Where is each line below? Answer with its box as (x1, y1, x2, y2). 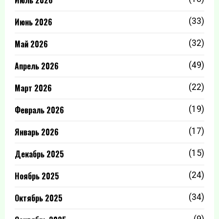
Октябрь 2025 (15, 192, 63, 204)
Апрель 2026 (15, 60, 59, 72)
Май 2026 (15, 38, 48, 50)
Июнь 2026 (15, 16, 52, 28)
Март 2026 (15, 82, 52, 94)
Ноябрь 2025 (15, 170, 59, 182)
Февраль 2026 (15, 104, 64, 116)
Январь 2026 (15, 126, 59, 138)
